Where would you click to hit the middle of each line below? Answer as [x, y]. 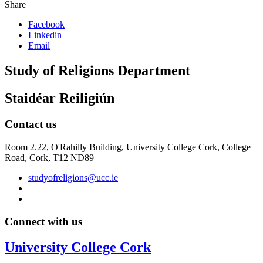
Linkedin [45, 35]
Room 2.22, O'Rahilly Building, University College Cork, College [128, 147]
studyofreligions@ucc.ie [73, 177]
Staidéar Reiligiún [60, 98]
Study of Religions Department [97, 71]
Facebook [46, 25]
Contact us [31, 124]
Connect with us [43, 221]
